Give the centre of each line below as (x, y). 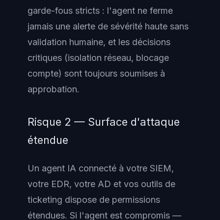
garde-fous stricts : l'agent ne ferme (100, 11)
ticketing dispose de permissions (94, 199)
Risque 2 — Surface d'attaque (104, 122)
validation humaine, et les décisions (99, 42)
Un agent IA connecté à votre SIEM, (101, 168)
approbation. (54, 89)
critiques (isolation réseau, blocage (98, 58)
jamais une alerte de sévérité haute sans (108, 26)
